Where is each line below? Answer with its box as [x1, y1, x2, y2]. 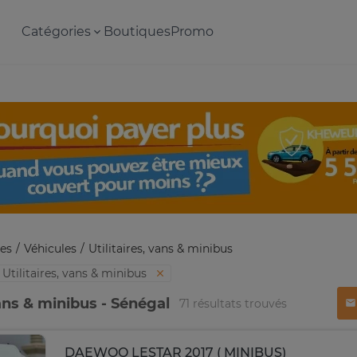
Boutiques [103, 24, 171, 39]
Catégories [21, 24, 91, 39]
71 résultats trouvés [179, 296, 287, 311]
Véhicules [24, 241, 76, 256]
